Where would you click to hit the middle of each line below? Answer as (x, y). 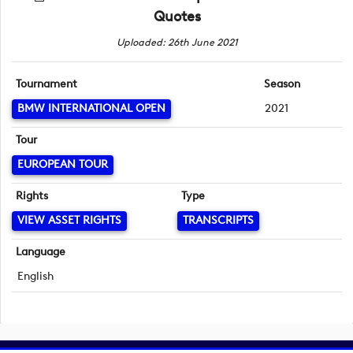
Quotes (177, 17)
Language (41, 252)
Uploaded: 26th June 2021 (177, 42)
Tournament (47, 84)
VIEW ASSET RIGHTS (69, 221)
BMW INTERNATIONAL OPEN (91, 109)
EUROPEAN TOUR (63, 165)
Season (282, 84)
